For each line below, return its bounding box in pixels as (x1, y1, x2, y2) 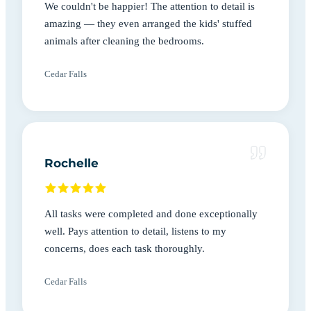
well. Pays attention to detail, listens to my (44, 224, 226, 237)
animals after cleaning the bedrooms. (44, 34, 204, 47)
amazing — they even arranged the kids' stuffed (44, 17, 252, 29)
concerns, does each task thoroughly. (44, 242, 205, 254)
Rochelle (44, 155, 99, 170)
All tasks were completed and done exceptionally (44, 207, 258, 219)
